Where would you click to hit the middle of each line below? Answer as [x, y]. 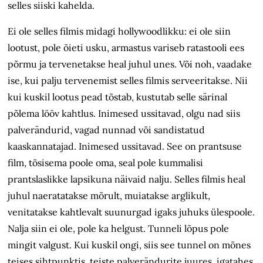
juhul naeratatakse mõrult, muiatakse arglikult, [109, 196]
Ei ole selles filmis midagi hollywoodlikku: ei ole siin [119, 31]
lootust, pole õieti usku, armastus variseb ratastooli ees [126, 48]
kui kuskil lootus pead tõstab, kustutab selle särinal [118, 97]
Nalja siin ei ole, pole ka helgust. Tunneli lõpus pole [119, 229]
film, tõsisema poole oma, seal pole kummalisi [106, 163]
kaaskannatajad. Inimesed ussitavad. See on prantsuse [125, 146]
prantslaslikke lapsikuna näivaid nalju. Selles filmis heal [127, 179]
